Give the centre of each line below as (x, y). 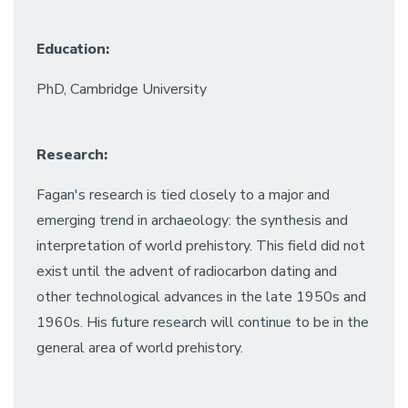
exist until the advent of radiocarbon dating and (187, 271)
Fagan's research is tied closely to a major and (183, 195)
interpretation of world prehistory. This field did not (201, 246)
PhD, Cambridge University (122, 89)
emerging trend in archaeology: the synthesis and (192, 220)
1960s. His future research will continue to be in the (203, 322)
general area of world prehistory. (140, 348)
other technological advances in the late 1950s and (201, 297)
